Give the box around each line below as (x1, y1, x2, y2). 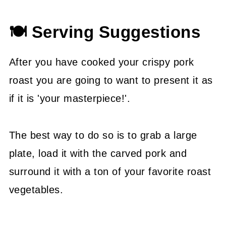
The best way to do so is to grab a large (9, 129, 197, 141)
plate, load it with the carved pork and (9, 147, 187, 159)
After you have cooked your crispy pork (9, 56, 194, 68)
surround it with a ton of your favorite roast (9, 165, 211, 177)
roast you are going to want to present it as (9, 74, 213, 86)
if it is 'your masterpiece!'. (9, 92, 131, 104)
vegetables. (9, 184, 64, 195)
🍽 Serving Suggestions (9, 23, 201, 41)
